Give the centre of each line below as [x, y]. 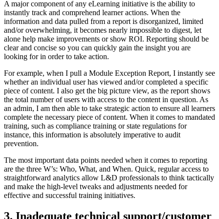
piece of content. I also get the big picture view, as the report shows [107, 91]
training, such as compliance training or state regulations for [95, 126]
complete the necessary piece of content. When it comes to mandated [109, 117]
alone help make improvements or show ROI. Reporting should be [106, 39]
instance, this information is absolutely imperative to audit [92, 135]
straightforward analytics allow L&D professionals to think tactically [109, 178]
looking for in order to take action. [56, 57]
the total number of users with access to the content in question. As [106, 100]
